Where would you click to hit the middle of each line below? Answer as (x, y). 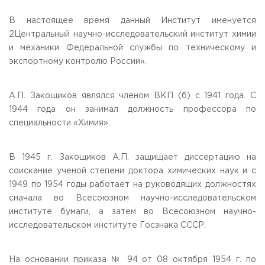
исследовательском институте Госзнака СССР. (107, 225)
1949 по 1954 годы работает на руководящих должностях (132, 185)
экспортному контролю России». (78, 62)
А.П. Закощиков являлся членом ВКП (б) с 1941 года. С (132, 96)
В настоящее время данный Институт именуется (132, 21)
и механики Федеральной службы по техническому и (132, 48)
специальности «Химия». (59, 123)
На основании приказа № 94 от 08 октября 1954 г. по (132, 260)
